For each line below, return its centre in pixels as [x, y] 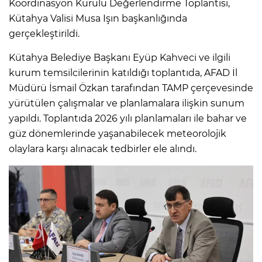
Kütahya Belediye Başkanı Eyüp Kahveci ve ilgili [120, 57]
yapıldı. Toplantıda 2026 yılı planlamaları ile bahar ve [128, 118]
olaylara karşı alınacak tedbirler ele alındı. [103, 149]
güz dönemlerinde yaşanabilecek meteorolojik [118, 133]
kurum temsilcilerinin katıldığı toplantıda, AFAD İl [123, 73]
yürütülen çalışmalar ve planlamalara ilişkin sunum [127, 103]
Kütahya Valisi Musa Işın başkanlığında [98, 18]
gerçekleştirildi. [44, 33]
